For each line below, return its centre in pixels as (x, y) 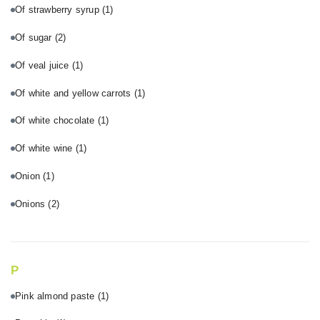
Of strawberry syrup (59, 10)
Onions (32, 204)
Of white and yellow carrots (75, 93)
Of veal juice (44, 65)
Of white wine (45, 149)
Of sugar (35, 38)
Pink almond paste (56, 296)
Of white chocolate (56, 121)
